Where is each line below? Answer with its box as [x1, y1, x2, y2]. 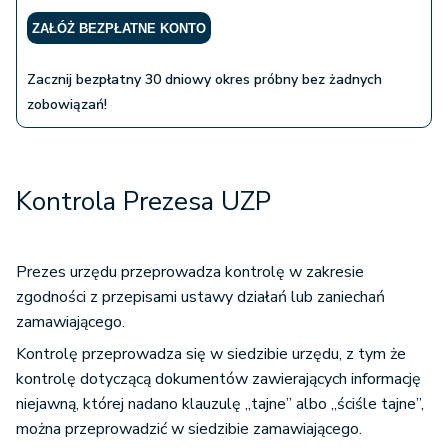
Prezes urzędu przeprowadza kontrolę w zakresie [16, 261, 364, 284]
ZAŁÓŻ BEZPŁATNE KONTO [32, 21, 206, 37]
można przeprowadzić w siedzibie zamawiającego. [16, 418, 362, 441]
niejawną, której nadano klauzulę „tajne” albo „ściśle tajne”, [16, 393, 424, 416]
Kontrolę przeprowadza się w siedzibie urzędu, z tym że [16, 343, 406, 366]
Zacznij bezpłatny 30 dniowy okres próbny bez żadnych [27, 70, 382, 90]
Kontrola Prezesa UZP [16, 184, 271, 220]
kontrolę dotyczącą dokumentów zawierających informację [16, 368, 421, 391]
